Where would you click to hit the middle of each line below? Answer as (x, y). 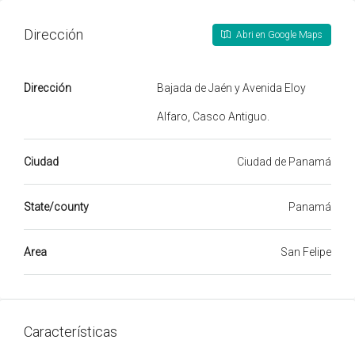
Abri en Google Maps (278, 34)
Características (71, 331)
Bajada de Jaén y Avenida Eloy (231, 88)
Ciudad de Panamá (284, 161)
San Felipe (306, 252)
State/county (56, 206)
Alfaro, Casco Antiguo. (213, 116)
